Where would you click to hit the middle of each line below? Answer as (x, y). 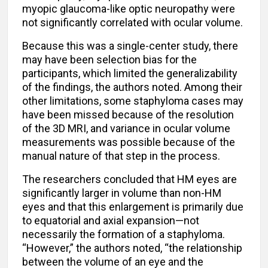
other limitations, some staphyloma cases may (133, 101)
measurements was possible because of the (129, 142)
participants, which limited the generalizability (130, 74)
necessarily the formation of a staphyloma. (124, 234)
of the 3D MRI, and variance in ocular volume (126, 129)
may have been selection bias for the (109, 60)
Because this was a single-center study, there (130, 46)
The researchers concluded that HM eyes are (130, 179)
